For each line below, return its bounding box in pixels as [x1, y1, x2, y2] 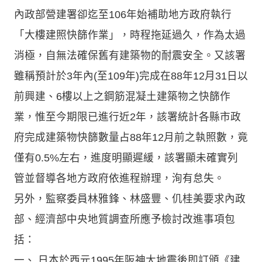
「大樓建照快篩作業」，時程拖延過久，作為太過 [14, 29, 246, 41]
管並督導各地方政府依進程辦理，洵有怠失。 [14, 172, 225, 184]
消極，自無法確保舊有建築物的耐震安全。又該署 [14, 49, 246, 61]
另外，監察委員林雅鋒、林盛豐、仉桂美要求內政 [14, 192, 246, 205]
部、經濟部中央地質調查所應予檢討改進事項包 [14, 213, 235, 225]
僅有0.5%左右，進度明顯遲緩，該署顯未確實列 [14, 151, 238, 164]
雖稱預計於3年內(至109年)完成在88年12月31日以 [14, 70, 248, 82]
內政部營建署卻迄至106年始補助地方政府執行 [14, 8, 232, 20]
